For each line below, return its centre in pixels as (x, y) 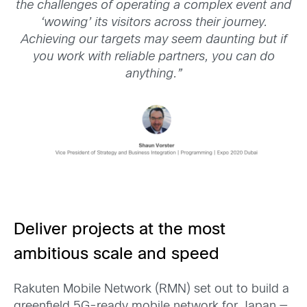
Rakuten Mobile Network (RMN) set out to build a (151, 289)
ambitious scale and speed (116, 255)
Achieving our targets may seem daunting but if (153, 40)
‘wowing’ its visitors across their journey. (153, 23)
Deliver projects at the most (120, 230)
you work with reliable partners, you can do (153, 58)
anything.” (153, 75)
